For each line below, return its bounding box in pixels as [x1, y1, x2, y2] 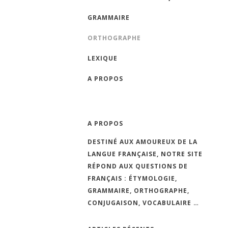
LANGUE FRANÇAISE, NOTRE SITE [88, 150, 203, 159]
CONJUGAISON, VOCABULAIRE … [88, 198, 199, 208]
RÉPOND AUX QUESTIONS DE [88, 162, 188, 171]
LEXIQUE [88, 54, 118, 63]
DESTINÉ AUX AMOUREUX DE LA [88, 137, 197, 147]
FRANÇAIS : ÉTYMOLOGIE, [88, 174, 177, 183]
